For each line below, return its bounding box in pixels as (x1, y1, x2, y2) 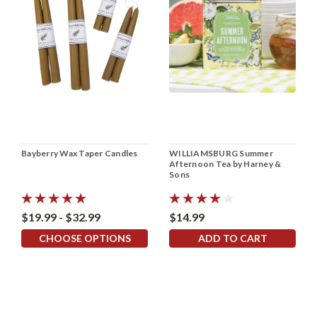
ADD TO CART (197, 232, 267, 245)
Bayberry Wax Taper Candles (21, 148, 138, 159)
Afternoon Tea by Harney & (169, 158, 282, 170)
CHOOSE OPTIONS (38, 232, 131, 245)
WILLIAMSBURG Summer (169, 148, 273, 159)
